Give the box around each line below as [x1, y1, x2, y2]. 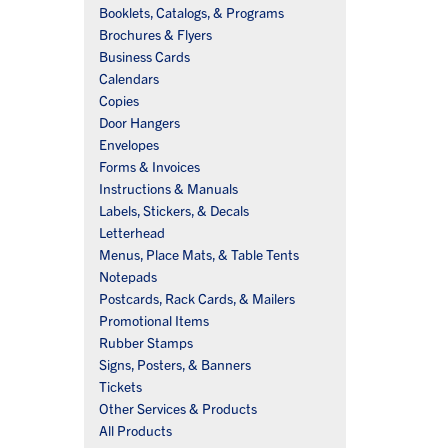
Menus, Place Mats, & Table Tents [98, 245, 299, 264]
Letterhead [98, 223, 165, 242]
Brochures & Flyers [98, 25, 212, 44]
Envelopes [98, 135, 159, 154]
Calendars [98, 69, 159, 88]
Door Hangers [98, 113, 180, 132]
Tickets [98, 377, 142, 396]
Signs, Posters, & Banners [98, 355, 251, 374]
